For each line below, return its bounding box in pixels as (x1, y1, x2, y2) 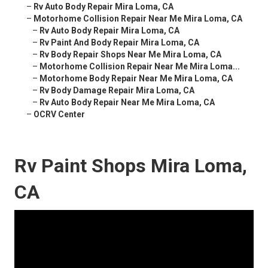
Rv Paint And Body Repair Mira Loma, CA (39, 38, 199, 48)
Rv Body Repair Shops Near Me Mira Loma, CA (39, 50, 221, 60)
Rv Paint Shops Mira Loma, (14, 154, 247, 178)
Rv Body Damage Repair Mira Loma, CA (39, 86, 194, 96)
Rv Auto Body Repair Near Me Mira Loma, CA (39, 98, 215, 108)
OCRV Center (33, 109, 85, 120)
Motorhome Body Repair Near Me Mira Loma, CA (39, 74, 233, 84)
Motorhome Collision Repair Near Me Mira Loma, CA (33, 14, 242, 24)
